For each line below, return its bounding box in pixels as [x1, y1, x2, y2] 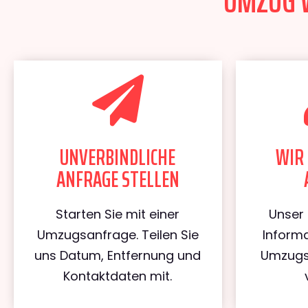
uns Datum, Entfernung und [34, 247, 201, 264]
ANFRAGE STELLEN [56, 162, 179, 197]
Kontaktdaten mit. [63, 267, 173, 285]
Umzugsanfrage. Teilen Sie [36, 226, 199, 243]
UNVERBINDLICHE [60, 140, 176, 175]
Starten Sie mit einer [56, 206, 180, 223]
